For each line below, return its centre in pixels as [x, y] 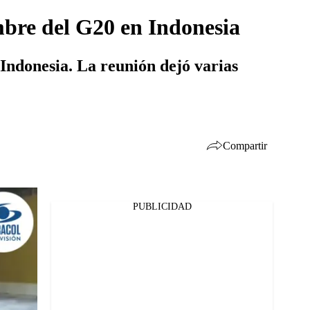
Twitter [51, 232]
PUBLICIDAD [162, 207]
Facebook [55, 215]
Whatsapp [57, 250]
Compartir [245, 145]
